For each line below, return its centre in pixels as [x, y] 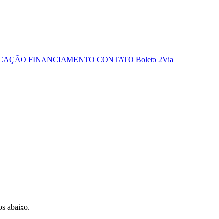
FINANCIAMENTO [61, 59]
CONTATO [115, 59]
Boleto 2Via [154, 59]
